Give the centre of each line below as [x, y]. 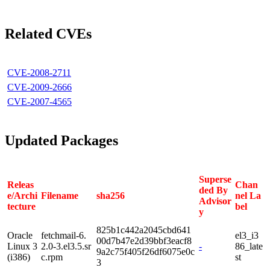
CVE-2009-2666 [39, 87]
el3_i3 [247, 235]
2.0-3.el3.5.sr [66, 246]
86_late [249, 246]
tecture [21, 206]
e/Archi [22, 195]
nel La [248, 195]
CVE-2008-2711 [39, 72]
